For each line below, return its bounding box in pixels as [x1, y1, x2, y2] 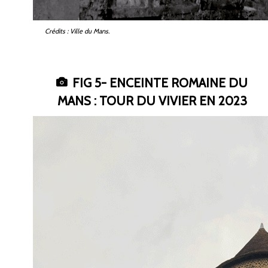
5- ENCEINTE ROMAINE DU [95, 75, 248, 90]
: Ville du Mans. [67, 26, 109, 35]
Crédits [45, 26, 65, 35]
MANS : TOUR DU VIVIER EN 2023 [57, 93, 247, 108]
